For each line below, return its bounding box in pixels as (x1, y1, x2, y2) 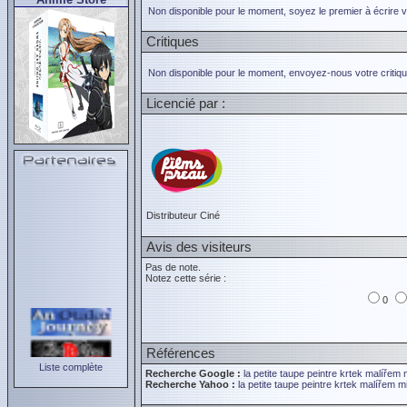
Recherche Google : (145, 368, 241, 379)
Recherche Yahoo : (145, 379, 235, 390)
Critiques (146, 34, 199, 49)
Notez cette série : (145, 273, 226, 283)
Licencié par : (146, 95, 225, 111)
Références (146, 345, 215, 361)
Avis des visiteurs (146, 239, 252, 254)
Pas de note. (145, 262, 201, 273)
